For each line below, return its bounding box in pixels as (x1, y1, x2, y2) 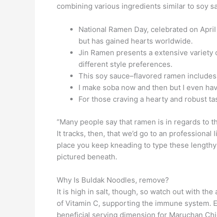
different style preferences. (78, 60, 172, 69)
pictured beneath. (57, 152, 117, 161)
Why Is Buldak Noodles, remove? (57, 175, 169, 185)
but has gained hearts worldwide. (78, 36, 193, 46)
